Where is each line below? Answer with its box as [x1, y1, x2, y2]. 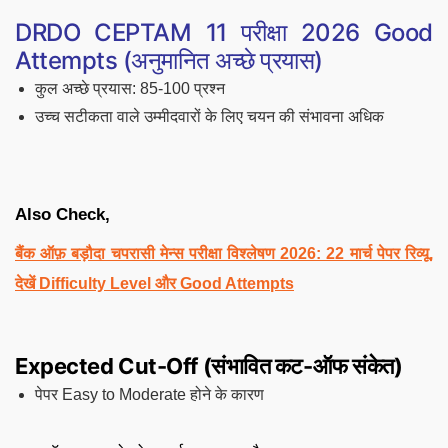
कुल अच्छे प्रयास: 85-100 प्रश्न [35, 79, 225, 97]
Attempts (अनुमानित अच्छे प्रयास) [15, 45, 324, 75]
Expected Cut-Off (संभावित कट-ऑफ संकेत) [15, 352, 403, 379]
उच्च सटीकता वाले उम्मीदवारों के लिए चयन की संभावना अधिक [35, 107, 384, 125]
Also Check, [15, 204, 115, 224]
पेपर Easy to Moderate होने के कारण [35, 385, 264, 403]
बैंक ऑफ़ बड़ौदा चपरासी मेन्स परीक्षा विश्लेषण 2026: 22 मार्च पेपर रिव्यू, [15, 244, 433, 262]
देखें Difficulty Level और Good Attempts [15, 274, 294, 292]
